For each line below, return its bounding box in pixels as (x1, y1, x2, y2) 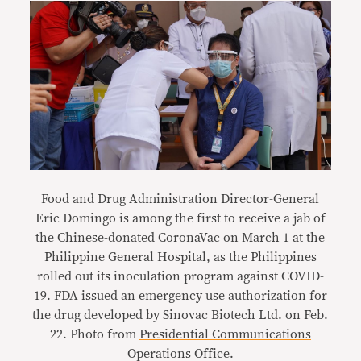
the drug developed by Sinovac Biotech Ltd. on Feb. (32, 308, 329, 322)
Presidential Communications (139, 327, 311, 341)
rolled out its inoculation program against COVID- (36, 269, 324, 283)
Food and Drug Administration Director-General (41, 192, 320, 205)
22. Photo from (49, 327, 139, 341)
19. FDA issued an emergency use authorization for (33, 288, 327, 302)
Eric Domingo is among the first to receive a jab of (35, 211, 326, 225)
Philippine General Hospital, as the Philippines (44, 250, 317, 263)
